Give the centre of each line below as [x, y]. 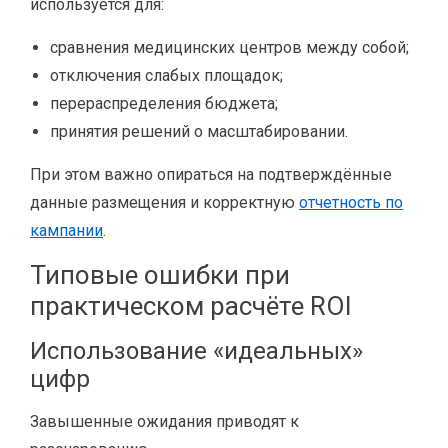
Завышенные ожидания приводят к [164, 421]
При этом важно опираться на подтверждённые [211, 174]
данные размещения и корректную [164, 202]
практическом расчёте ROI [191, 306]
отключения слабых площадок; [166, 75]
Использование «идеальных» [196, 351]
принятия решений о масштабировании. [199, 131]
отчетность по [351, 202]
